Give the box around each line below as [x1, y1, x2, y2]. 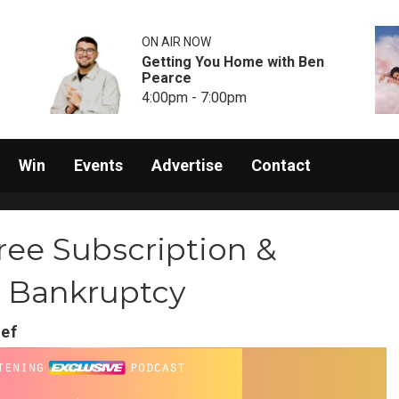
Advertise [151, 156, 223, 175]
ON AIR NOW [142, 34, 212, 49]
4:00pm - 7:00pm [142, 88, 248, 106]
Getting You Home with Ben [142, 53, 325, 70]
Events [74, 156, 123, 175]
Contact [251, 156, 311, 175]
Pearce [142, 69, 192, 86]
